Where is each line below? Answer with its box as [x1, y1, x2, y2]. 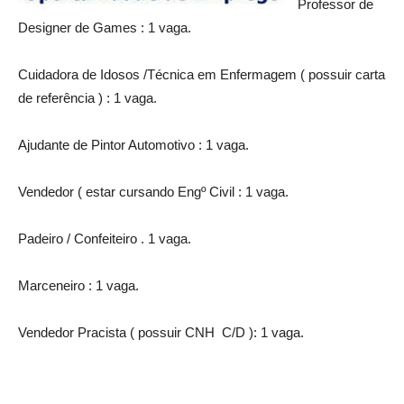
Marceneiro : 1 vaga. [18, 277, 139, 293]
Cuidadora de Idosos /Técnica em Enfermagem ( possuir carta [18, 66, 385, 82]
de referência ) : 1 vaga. [18, 89, 157, 106]
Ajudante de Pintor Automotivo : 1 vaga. [18, 136, 249, 152]
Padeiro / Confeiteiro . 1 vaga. [18, 230, 191, 246]
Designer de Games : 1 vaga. [18, 19, 191, 35]
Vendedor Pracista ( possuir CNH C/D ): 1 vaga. [18, 324, 304, 340]
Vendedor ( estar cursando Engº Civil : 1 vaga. [18, 183, 289, 199]
